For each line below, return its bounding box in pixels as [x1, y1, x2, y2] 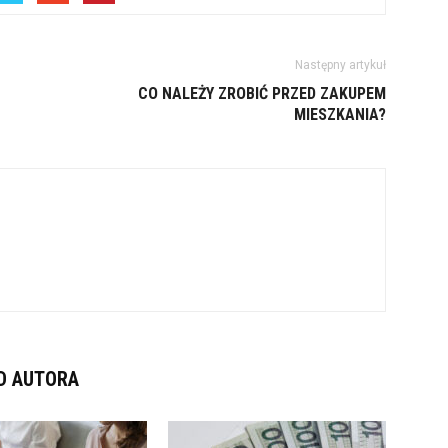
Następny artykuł [295, 58, 386, 72]
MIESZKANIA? [294, 105, 386, 124]
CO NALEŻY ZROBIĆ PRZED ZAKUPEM [138, 84, 386, 103]
